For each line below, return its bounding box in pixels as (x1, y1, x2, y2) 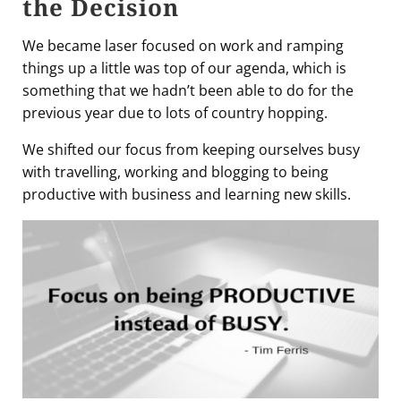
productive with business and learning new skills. (22, 183, 351, 204)
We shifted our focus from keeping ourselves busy (22, 139, 360, 159)
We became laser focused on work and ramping (22, 35, 344, 55)
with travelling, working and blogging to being (22, 161, 328, 182)
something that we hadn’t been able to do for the (22, 80, 354, 100)
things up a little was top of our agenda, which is (22, 57, 346, 78)
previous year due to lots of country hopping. (22, 102, 328, 123)
